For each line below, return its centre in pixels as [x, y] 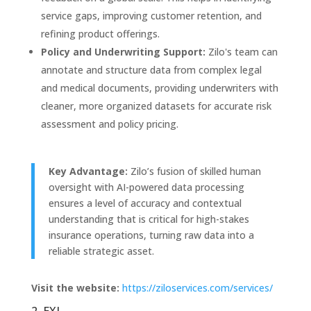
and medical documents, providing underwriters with [159, 87]
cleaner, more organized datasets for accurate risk [156, 106]
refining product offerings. [100, 33]
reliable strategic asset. [101, 251]
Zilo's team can [241, 51]
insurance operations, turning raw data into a [151, 235]
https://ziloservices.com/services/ [197, 287]
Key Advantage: [88, 171]
